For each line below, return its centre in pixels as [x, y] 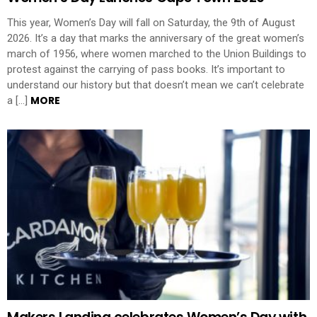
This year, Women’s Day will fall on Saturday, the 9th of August [151, 22]
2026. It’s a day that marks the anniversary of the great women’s [156, 38]
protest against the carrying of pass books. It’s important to [146, 69]
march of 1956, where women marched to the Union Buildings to [157, 53]
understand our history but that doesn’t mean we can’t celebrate [156, 85]
